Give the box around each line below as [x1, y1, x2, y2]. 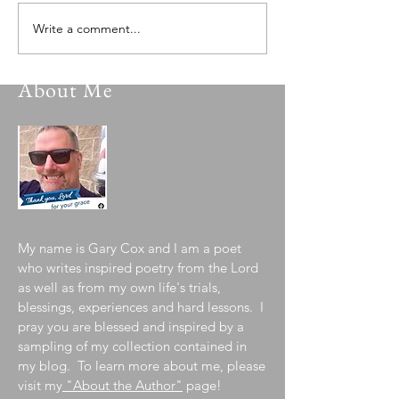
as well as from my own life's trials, [18, 279, 221, 297]
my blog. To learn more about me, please [18, 357, 265, 375]
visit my [18, 377, 62, 395]
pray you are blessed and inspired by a [18, 318, 244, 336]
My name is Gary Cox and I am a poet [18, 240, 241, 257]
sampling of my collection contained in [18, 338, 247, 355]
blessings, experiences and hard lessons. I [18, 298, 264, 316]
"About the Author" [62, 377, 183, 395]
